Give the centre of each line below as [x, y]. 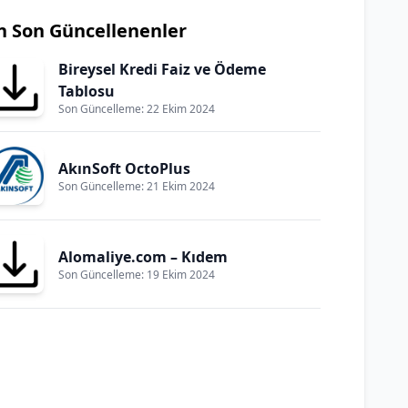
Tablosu [87, 91]
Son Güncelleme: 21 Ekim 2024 [137, 186]
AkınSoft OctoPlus [124, 168]
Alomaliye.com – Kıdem [143, 257]
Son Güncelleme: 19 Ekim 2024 [137, 275]
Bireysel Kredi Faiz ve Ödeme [162, 69]
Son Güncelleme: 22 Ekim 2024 [137, 109]
